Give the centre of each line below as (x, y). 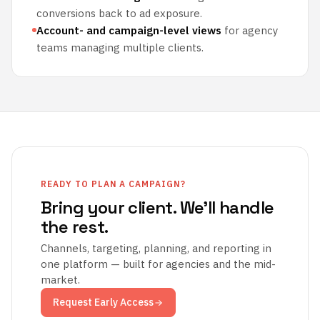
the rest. (75, 227)
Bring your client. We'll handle (157, 207)
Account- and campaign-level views (129, 30)
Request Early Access (103, 302)
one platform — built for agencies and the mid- (158, 264)
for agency (250, 30)
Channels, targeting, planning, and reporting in (156, 248)
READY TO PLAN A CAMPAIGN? (113, 184)
